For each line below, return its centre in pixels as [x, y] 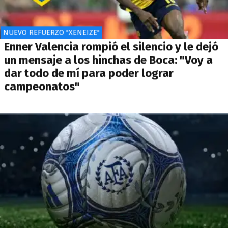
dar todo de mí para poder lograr [89, 73]
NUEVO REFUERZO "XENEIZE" [51, 33]
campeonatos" [42, 87]
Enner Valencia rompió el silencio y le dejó [111, 47]
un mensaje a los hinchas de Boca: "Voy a [108, 60]
